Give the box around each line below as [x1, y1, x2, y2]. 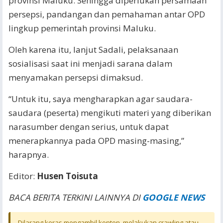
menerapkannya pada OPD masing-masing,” [8, 135, 184, 146]
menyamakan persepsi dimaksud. [8, 72, 143, 83]
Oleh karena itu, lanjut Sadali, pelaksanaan [8, 44, 178, 55]
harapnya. [8, 149, 49, 160]
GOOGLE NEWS [142, 192, 205, 203]
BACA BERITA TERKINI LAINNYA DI [8, 192, 142, 203]
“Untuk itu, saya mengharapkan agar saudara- [8, 93, 193, 105]
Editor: [8, 170, 37, 182]
